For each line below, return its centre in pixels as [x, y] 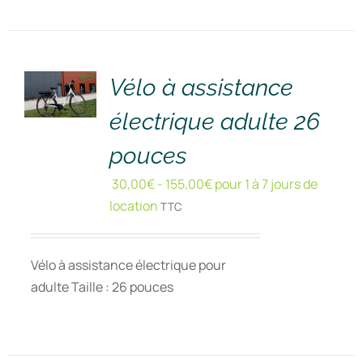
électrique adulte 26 [214, 122]
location [133, 206]
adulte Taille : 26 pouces [102, 287]
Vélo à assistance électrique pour [128, 265]
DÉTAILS [60, 69]
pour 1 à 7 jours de [265, 184]
